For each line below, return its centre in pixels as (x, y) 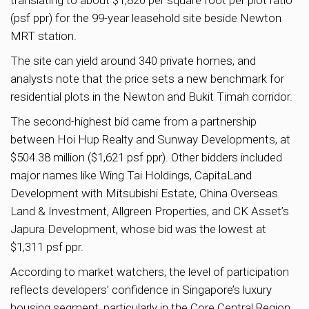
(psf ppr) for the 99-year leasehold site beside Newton (146, 18)
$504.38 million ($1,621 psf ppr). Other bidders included (146, 157)
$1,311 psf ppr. (47, 247)
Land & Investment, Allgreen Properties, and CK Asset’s (150, 211)
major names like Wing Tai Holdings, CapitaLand (131, 175)
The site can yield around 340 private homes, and (133, 60)
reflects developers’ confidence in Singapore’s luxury (141, 289)
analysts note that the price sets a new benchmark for (147, 78)
